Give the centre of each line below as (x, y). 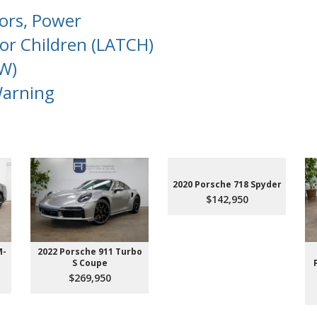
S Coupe (90, 263)
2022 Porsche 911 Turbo (90, 252)
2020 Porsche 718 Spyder (227, 185)
